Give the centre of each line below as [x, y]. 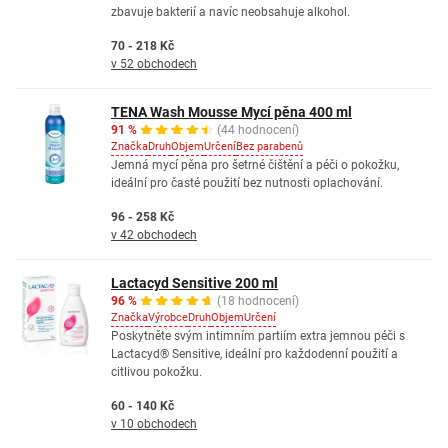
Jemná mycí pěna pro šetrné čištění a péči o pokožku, [255, 165]
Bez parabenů [269, 146]
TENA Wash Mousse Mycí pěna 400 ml [231, 112]
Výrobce [168, 317]
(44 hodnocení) [258, 130]
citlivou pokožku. [156, 372]
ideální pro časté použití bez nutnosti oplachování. [247, 183]
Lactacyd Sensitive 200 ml [194, 283]
